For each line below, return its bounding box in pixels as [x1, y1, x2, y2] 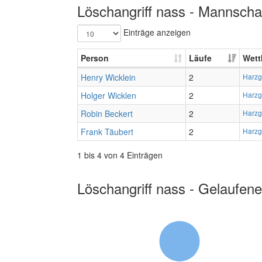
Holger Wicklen [81, 89, 136, 101]
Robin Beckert [81, 108, 133, 119]
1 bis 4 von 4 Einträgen [77, 149, 163, 161]
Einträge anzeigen [121, 26, 191, 38]
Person [81, 52, 109, 64]
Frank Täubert [81, 126, 133, 137]
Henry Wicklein [81, 71, 136, 83]
